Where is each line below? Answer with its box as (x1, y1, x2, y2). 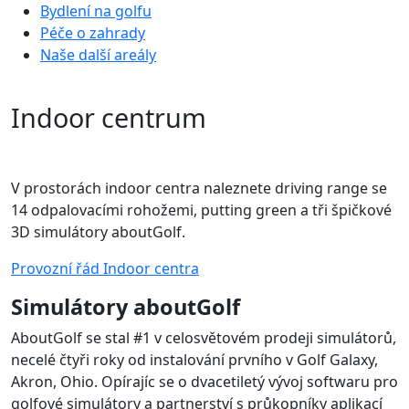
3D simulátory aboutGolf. (11, 221, 185, 242)
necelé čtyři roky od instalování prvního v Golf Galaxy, (11, 349, 378, 370)
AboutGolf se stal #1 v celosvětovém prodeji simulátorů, (11, 327, 396, 348)
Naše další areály (40, 44, 156, 65)
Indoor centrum (11, 99, 206, 135)
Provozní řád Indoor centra (11, 257, 199, 278)
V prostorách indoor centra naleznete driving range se (11, 177, 387, 198)
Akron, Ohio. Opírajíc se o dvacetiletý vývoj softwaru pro (11, 371, 398, 392)
